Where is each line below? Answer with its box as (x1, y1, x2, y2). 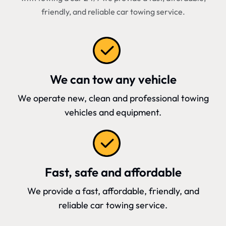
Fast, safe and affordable (44, 164, 182, 180)
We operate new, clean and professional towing (17, 92, 209, 104)
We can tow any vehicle (49, 72, 177, 87)
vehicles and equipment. (65, 106, 161, 119)
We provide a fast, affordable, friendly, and (27, 185, 199, 197)
